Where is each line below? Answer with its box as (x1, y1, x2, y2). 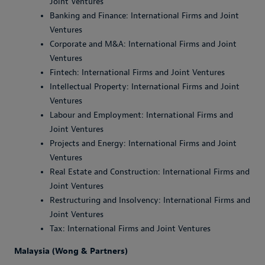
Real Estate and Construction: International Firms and (50, 167, 250, 177)
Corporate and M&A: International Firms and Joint (50, 39, 237, 49)
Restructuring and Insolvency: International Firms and (50, 195, 250, 205)
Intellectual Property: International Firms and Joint (50, 82, 240, 92)
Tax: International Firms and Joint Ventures (50, 224, 211, 234)
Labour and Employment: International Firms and (50, 110, 233, 120)
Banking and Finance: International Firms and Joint (50, 11, 239, 21)
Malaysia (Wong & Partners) (14, 246, 128, 256)
